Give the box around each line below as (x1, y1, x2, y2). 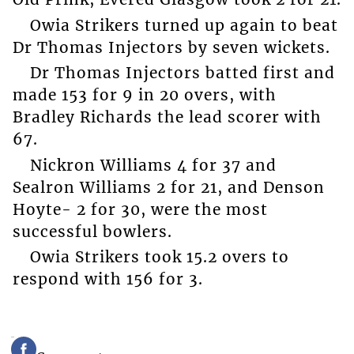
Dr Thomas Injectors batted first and (29, 63, 335, 83)
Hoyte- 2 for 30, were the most (12, 199, 268, 219)
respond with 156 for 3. (12, 269, 203, 289)
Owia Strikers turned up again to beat (29, 15, 338, 35)
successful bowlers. (12, 221, 172, 241)
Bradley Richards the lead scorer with (12, 107, 322, 127)
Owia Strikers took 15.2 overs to (29, 247, 289, 267)
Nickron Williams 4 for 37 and (29, 155, 277, 175)
